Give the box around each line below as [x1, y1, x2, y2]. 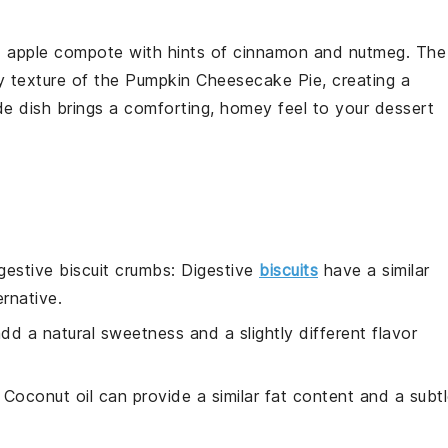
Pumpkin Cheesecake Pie [125, 69, 322, 90]
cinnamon [233, 41, 308, 62]
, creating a [322, 69, 410, 90]
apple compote [7, 41, 124, 62]
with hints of [123, 41, 233, 62]
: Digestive [171, 259, 259, 280]
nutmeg [348, 41, 406, 62]
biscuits [259, 259, 318, 280]
